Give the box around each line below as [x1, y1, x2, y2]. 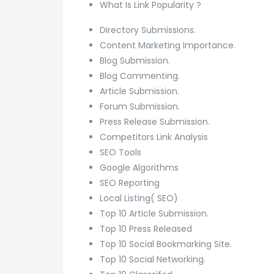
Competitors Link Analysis [100, 130, 208, 143]
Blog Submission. [100, 54, 170, 67]
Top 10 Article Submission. [100, 207, 209, 220]
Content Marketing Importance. [100, 39, 235, 51]
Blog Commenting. [100, 69, 180, 82]
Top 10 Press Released [100, 222, 192, 235]
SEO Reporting [100, 176, 160, 189]
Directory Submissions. [100, 23, 196, 36]
